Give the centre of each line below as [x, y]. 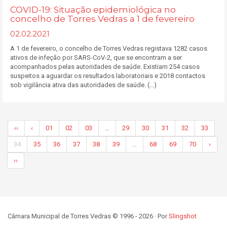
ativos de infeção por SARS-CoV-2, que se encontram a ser [96, 58]
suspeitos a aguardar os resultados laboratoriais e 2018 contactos [108, 76]
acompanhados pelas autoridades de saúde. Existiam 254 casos [105, 67]
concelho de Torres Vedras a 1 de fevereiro [102, 19]
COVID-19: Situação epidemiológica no [93, 10]
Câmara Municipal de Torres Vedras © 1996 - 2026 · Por [88, 216]
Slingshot [183, 216]
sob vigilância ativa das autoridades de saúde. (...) [83, 85]
